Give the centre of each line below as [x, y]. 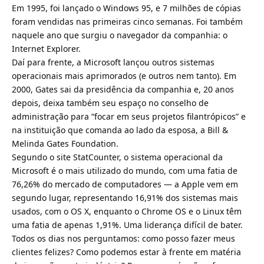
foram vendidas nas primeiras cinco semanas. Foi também [127, 21]
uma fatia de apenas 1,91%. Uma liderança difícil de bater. [127, 225]
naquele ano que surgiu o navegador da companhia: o [120, 35]
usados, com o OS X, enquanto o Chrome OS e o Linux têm [127, 211]
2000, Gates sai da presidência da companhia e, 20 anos [123, 89]
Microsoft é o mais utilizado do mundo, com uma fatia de [125, 170]
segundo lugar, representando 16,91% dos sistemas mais [125, 197]
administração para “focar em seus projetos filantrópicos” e [129, 116]
